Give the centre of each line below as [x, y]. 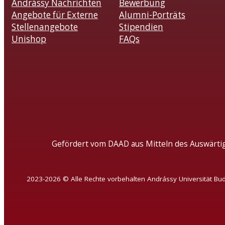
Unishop [29, 39]
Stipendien [141, 27]
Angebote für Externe [55, 15]
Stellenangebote [45, 27]
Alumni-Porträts [152, 15]
